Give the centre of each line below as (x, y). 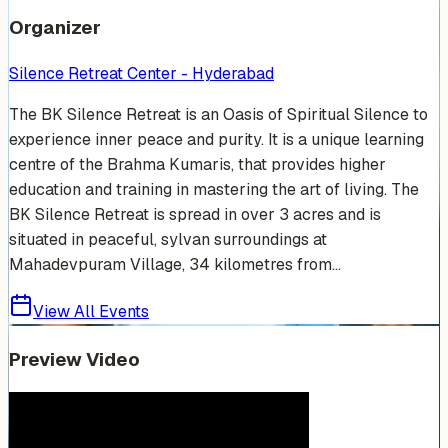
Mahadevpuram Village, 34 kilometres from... (175, 264)
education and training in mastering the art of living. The (214, 189)
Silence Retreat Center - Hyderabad (141, 73)
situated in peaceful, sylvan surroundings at (168, 239)
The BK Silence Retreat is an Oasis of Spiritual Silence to (218, 114)
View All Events (91, 311)
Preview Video (74, 359)
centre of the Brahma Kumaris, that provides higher (197, 164)
